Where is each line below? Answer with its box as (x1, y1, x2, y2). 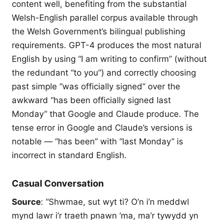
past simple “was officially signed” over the (12, 82, 180, 91)
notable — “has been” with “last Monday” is (12, 137, 183, 146)
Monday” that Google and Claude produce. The (12, 109, 199, 119)
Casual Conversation (12, 178, 104, 189)
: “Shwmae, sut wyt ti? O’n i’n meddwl (41, 197, 189, 207)
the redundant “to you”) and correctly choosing (12, 68, 196, 78)
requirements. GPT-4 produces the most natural (12, 40, 201, 50)
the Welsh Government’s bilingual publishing (12, 27, 185, 36)
